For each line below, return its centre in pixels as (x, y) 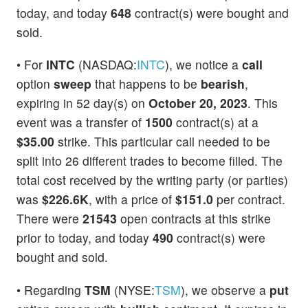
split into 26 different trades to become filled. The (150, 161)
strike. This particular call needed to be (162, 142)
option (35, 84)
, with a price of (132, 199)
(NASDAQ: (106, 65)
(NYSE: (133, 289)
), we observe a (225, 289)
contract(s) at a (216, 122)
